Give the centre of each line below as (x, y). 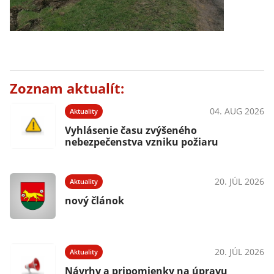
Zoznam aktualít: (67, 88)
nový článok (94, 201)
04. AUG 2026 (237, 111)
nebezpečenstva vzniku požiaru (142, 142)
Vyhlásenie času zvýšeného (131, 130)
